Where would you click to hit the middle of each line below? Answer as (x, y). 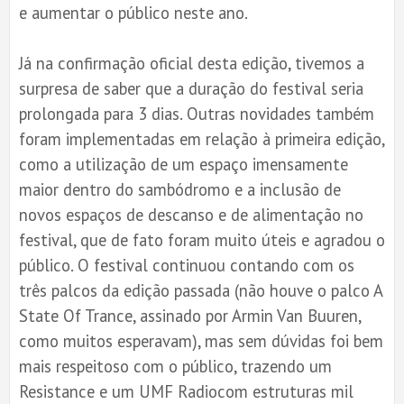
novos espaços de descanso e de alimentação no (191, 214)
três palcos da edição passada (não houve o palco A (201, 290)
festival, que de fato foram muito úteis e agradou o (202, 239)
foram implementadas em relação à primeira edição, (202, 138)
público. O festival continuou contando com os (187, 265)
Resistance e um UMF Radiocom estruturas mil (186, 391)
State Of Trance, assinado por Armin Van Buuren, (190, 315)
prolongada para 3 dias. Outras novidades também (197, 113)
